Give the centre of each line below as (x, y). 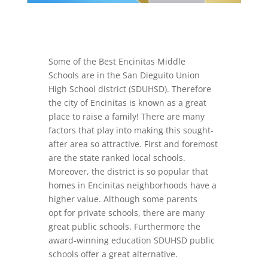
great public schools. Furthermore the (124, 227)
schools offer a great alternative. (113, 254)
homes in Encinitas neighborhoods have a (132, 185)
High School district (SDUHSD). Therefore (130, 89)
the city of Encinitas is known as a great (127, 103)
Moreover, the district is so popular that (128, 172)
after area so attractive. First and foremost (133, 144)
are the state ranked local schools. (117, 158)
